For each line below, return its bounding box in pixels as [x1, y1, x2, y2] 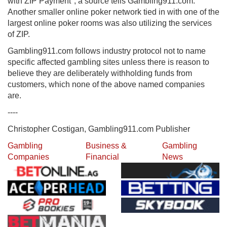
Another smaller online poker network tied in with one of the [8, 8, 219, 17]
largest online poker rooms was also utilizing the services [8, 19, 212, 28]
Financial [86, 153, 120, 162]
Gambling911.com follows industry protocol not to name [8, 47, 206, 56]
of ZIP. [8, 30, 30, 39]
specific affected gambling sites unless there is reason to [8, 58, 209, 67]
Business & [86, 141, 127, 150]
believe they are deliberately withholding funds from [8, 69, 192, 78]
